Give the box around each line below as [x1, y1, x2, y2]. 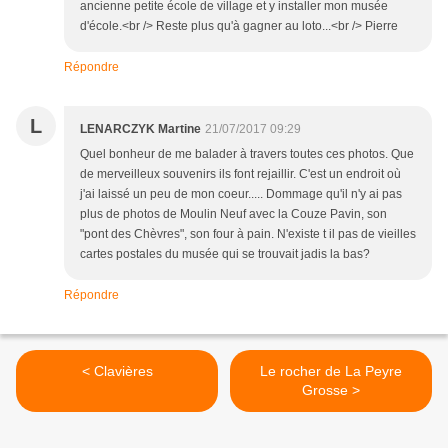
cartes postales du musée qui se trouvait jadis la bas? [80, 246, 370, 261]
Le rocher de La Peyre [260, 362, 402, 379]
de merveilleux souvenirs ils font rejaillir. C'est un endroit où [80, 166, 401, 181]
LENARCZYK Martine [80, 121, 201, 136]
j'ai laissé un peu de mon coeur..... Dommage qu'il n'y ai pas [80, 186, 402, 201]
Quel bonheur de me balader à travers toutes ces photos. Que [80, 146, 414, 161]
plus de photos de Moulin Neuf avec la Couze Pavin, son [80, 206, 387, 221]
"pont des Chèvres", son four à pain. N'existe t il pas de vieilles [80, 226, 416, 241]
